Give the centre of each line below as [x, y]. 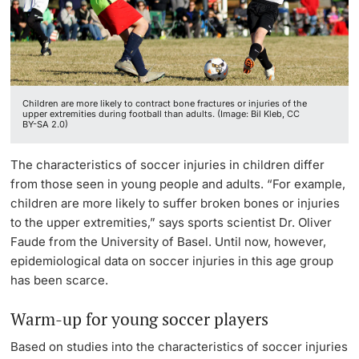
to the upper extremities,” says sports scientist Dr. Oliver [171, 222]
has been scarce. [60, 280]
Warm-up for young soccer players [140, 319]
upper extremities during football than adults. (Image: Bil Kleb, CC [161, 114]
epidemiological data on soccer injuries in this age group [172, 260]
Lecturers [179, 27]
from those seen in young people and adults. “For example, [178, 184]
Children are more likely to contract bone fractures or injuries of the [165, 104]
